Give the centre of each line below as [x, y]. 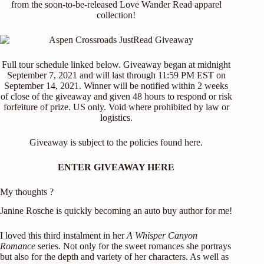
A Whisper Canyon [162, 236]
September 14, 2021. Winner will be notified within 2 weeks [116, 85]
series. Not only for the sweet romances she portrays [133, 246]
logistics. [116, 117]
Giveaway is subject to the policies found [107, 142]
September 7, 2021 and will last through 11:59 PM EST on [116, 75]
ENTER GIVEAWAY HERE [116, 167]
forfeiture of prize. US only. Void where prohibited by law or [116, 107]
